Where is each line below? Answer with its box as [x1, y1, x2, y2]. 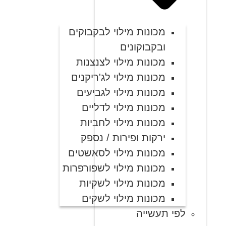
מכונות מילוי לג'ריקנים [71, 72, 165, 83]
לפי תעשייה [136, 208, 186, 219]
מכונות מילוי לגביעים [77, 87, 165, 98]
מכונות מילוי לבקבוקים [69, 26, 165, 38]
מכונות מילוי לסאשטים [68, 147, 165, 159]
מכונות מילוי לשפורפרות [63, 162, 165, 174]
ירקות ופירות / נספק [81, 132, 165, 144]
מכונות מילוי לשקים [82, 193, 165, 204]
